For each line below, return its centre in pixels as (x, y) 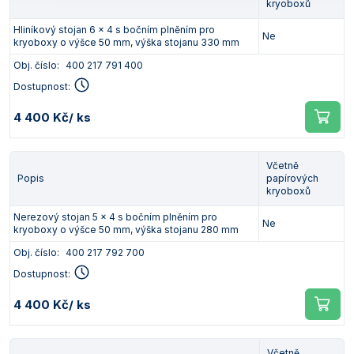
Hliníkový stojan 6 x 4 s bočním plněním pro (114, 30)
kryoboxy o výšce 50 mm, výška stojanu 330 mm (126, 42)
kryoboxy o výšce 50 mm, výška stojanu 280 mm (126, 230)
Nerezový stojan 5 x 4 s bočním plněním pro (115, 217)
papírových (292, 178)
